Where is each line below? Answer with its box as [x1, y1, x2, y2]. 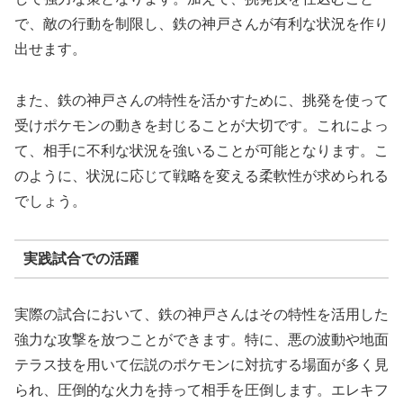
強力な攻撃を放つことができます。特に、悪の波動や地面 [14, 331, 389, 347]
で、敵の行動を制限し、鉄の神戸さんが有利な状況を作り [14, 15, 389, 31]
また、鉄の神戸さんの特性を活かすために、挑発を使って [14, 92, 389, 108]
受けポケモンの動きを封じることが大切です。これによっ [14, 117, 389, 133]
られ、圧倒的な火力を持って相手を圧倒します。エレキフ [14, 381, 389, 398]
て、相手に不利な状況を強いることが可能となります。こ [14, 142, 389, 158]
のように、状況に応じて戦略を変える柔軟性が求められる [14, 167, 389, 184]
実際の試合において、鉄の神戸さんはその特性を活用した [14, 306, 389, 322]
